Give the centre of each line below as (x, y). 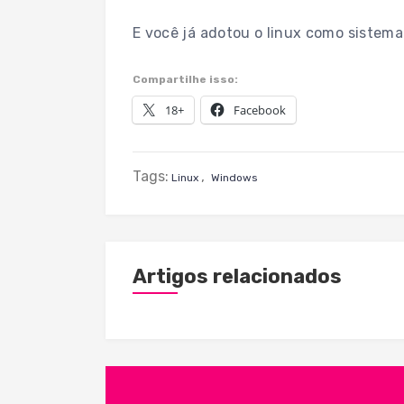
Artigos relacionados (237, 276)
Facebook (260, 110)
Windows (234, 177)
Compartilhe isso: (185, 79)
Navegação (175, 379)
